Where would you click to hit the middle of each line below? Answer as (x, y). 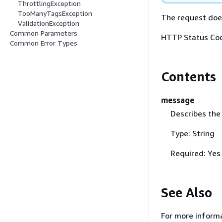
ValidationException (49, 23)
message (178, 100)
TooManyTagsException (55, 13)
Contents (189, 77)
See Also (187, 192)
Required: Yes (195, 153)
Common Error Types (44, 43)
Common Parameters (44, 33)
